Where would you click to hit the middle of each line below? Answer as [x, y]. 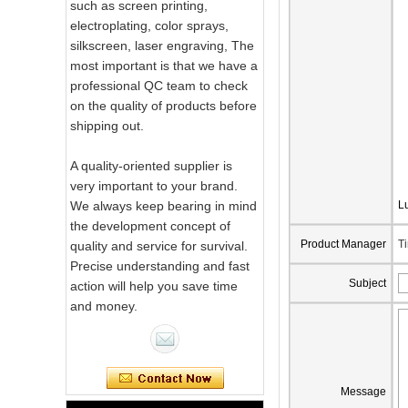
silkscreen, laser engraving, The [162, 46]
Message [363, 392]
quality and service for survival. [159, 246]
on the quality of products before [163, 106]
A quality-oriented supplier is [151, 166]
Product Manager [343, 245]
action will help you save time [154, 286]
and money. [104, 306]
